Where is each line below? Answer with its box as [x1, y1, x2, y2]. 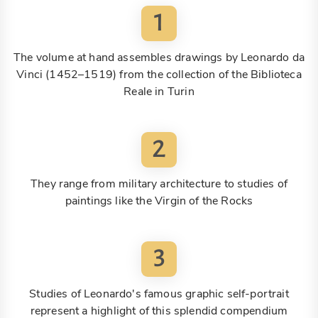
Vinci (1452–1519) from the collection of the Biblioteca [16, 67, 302, 83]
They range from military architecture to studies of [31, 176, 287, 192]
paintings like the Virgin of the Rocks [65, 193, 253, 209]
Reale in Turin [124, 84, 194, 100]
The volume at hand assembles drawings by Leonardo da [13, 50, 305, 66]
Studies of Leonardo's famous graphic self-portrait [29, 285, 289, 302]
